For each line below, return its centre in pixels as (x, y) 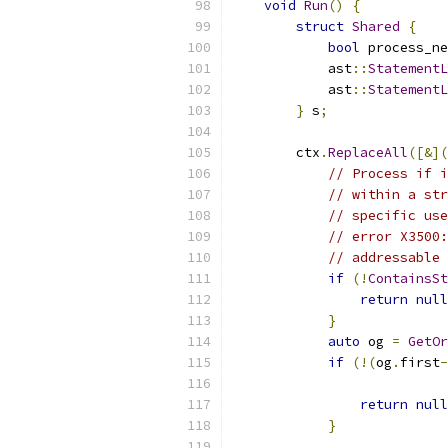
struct (320, 26)
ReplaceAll (368, 152)
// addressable (384, 257)
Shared (376, 26)
